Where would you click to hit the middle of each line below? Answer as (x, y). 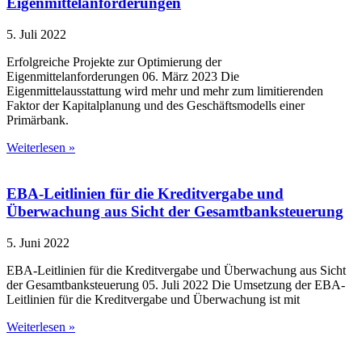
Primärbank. (38, 120)
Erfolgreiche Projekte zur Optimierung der (114, 62)
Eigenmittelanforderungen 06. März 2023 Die (123, 77)
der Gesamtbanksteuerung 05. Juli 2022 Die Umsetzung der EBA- (176, 284)
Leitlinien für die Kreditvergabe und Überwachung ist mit (153, 299)
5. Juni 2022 (38, 242)
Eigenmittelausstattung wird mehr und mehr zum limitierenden (165, 91)
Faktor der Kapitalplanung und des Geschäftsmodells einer (156, 106)
